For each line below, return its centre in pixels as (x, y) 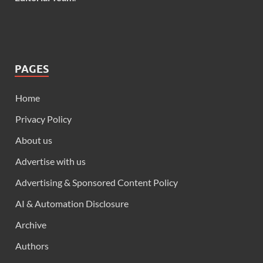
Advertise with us (50, 161)
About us (34, 140)
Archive (31, 225)
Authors (32, 246)
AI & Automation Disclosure (72, 204)
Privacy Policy (43, 119)
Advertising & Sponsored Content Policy (97, 183)
